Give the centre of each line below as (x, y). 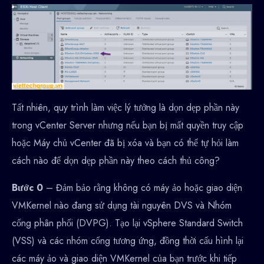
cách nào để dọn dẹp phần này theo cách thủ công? (116, 160)
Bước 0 (29, 187)
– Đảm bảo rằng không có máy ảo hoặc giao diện (144, 187)
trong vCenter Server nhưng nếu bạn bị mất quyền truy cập (128, 125)
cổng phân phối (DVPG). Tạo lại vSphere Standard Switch (127, 223)
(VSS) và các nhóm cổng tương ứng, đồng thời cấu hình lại (128, 240)
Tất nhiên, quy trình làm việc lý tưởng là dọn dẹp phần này (126, 107)
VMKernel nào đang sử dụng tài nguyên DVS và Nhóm (122, 205)
